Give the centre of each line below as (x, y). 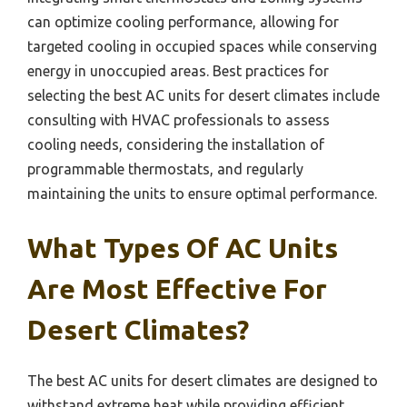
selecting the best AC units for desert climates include (203, 96)
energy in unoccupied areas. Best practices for (178, 71)
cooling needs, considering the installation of (176, 145)
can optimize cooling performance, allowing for (183, 22)
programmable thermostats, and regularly (165, 169)
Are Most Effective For (177, 289)
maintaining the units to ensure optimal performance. (202, 194)
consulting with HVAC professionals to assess (179, 120)
